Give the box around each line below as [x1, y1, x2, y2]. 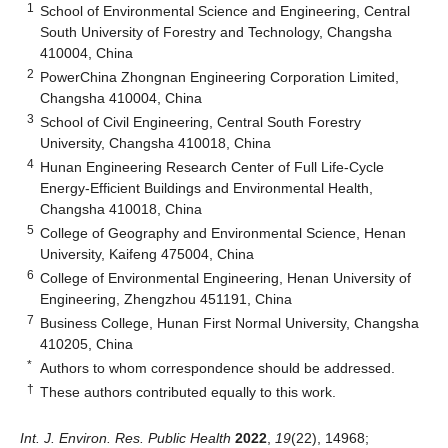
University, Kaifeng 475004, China [40, 245, 255, 262]
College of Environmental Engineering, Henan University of [40, 269, 412, 286]
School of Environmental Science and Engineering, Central [40, 2, 411, 19]
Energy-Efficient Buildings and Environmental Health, [40, 179, 374, 196]
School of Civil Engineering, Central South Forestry [40, 113, 362, 130]
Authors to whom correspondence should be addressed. [40, 359, 396, 376]
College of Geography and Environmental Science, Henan [40, 224, 407, 241]
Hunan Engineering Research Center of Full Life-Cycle [40, 158, 385, 175]
